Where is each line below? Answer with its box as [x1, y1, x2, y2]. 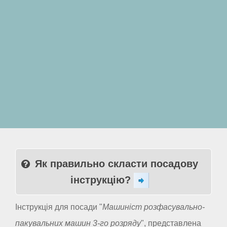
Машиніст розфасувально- [102, 203, 205, 212]
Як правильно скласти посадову [35, 158, 198, 169]
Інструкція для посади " [15, 203, 102, 212]
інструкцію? [70, 174, 134, 185]
